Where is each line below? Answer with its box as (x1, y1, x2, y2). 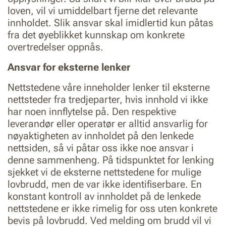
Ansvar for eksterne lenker (8, 61, 136, 73)
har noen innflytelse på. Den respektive (8, 105, 176, 118)
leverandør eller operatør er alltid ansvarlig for (8, 118, 208, 130)
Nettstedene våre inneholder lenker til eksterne (8, 81, 210, 93)
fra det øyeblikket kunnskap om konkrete (8, 29, 185, 41)
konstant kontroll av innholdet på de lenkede (8, 190, 201, 202)
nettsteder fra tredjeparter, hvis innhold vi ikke (8, 93, 208, 105)
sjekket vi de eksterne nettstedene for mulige (8, 166, 201, 178)
